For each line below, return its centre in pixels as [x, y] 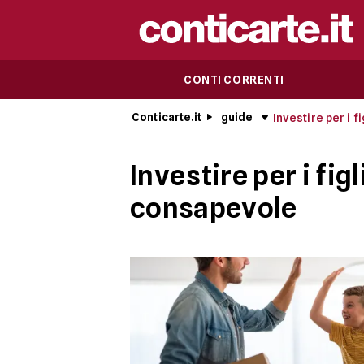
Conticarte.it [167, 117]
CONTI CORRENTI [234, 80]
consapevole [214, 208]
